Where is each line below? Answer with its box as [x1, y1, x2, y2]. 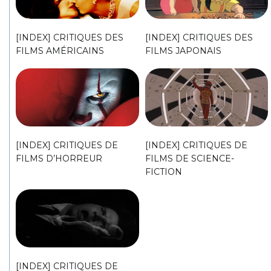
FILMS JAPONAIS [145, 45, 221, 56]
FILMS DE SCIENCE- [145, 152, 234, 164]
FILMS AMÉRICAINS [16, 45, 104, 56]
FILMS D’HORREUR [16, 152, 102, 164]
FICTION [145, 166, 182, 177]
